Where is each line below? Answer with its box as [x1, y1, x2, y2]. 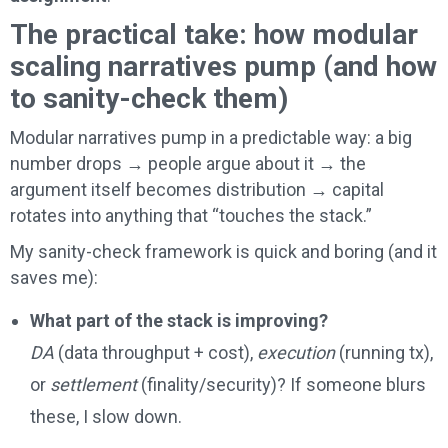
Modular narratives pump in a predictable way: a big [10, 126, 412, 148]
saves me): [10, 266, 98, 288]
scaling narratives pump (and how [10, 49, 437, 83]
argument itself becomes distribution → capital [10, 178, 384, 200]
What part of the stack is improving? [30, 309, 328, 331]
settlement [50, 373, 137, 395]
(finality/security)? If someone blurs [137, 373, 426, 395]
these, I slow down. [30, 405, 182, 427]
